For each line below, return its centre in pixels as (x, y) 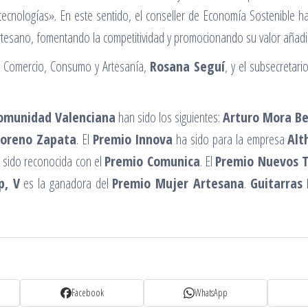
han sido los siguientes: (169, 117)
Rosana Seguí (187, 66)
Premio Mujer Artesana (178, 183)
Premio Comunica (152, 161)
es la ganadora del (66, 183)
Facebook (87, 293)
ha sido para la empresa (230, 139)
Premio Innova (133, 139)
